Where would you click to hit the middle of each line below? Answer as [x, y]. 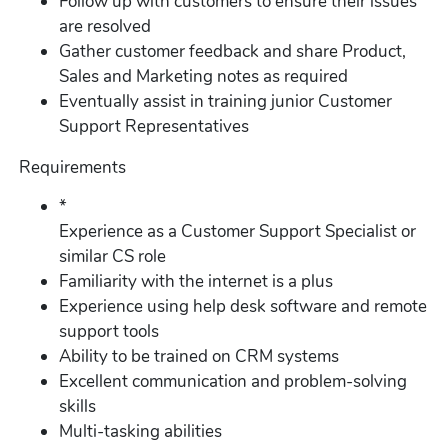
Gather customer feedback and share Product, [233, 51]
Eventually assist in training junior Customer [226, 101]
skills [78, 407]
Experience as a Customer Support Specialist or [238, 232]
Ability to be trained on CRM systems [199, 357]
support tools [109, 332]
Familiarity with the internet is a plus [196, 282]
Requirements [73, 168]
